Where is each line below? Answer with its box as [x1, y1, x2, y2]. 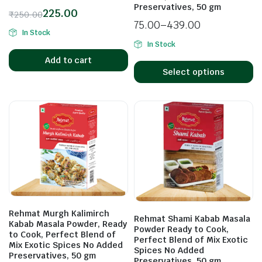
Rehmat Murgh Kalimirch [9, 208, 109, 219]
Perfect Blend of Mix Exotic [134, 234, 248, 245]
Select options [163, 66, 225, 77]
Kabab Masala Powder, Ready [9, 218, 127, 229]
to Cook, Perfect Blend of [9, 229, 116, 240]
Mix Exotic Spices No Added [9, 239, 123, 250]
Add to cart [44, 54, 92, 65]
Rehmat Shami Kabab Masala [134, 213, 250, 224]
